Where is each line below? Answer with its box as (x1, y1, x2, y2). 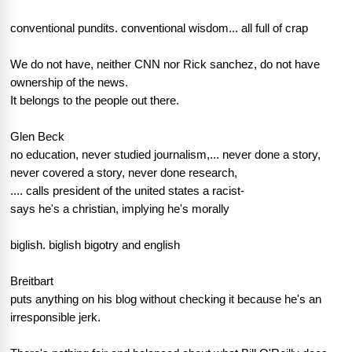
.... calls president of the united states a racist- (10, 185, 244, 198)
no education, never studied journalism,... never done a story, (10, 148, 321, 162)
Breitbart (10, 275, 53, 288)
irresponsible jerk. (10, 311, 101, 324)
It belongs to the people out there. (10, 94, 179, 108)
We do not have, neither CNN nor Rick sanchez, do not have (10, 58, 320, 71)
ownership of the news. (10, 76, 128, 90)
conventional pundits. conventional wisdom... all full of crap (10, 22, 308, 35)
